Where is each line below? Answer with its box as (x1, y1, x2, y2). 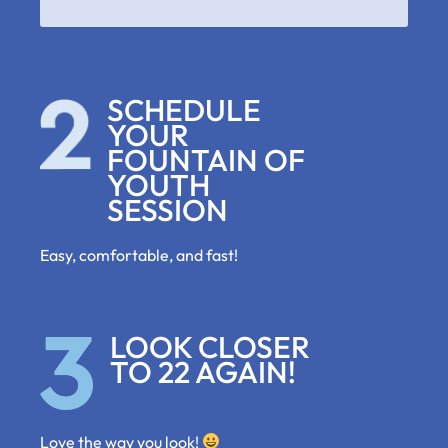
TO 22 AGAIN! (110, 352, 296, 391)
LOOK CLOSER (110, 327, 310, 366)
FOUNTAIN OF (107, 141, 305, 180)
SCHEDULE (107, 91, 261, 130)
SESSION (107, 191, 228, 230)
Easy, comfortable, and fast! (40, 245, 238, 266)
